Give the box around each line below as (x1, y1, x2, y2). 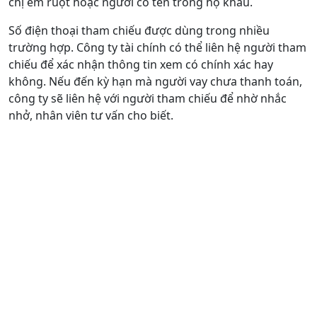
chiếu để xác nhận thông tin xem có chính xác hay (8, 56, 273, 72)
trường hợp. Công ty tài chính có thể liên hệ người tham (8, 39, 306, 55)
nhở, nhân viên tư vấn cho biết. (8, 107, 173, 123)
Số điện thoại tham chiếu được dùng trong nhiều (8, 22, 270, 38)
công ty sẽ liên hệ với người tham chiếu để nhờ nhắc (8, 90, 287, 106)
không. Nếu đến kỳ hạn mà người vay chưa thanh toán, (8, 73, 302, 89)
